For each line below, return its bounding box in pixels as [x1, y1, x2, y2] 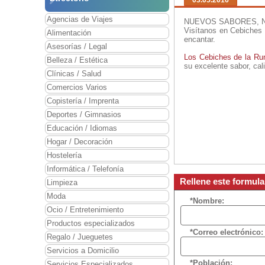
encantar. [184, 35, 215, 44]
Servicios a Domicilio [47, 246, 119, 256]
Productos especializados [47, 219, 135, 228]
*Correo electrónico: [190, 227, 263, 237]
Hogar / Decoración [47, 137, 112, 147]
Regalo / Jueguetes [47, 232, 113, 242]
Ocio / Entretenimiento [47, 205, 124, 215]
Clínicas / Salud [47, 69, 101, 79]
